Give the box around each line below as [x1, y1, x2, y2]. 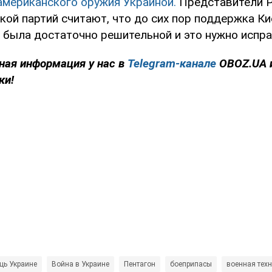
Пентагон [124, 260, 155, 269]
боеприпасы [170, 260, 212, 269]
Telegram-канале [127, 56, 216, 71]
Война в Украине [52, 260, 109, 269]
